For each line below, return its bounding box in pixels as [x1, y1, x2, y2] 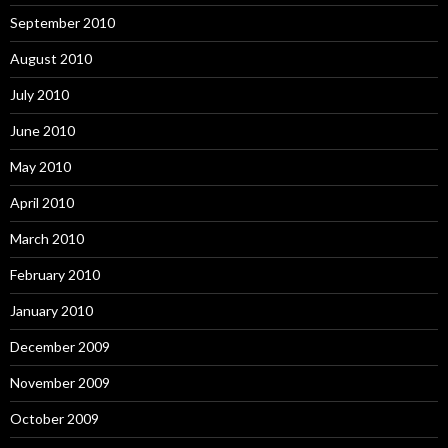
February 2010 [10, 265, 100, 283]
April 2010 [10, 193, 74, 211]
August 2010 [10, 49, 92, 67]
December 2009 [10, 337, 110, 355]
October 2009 [10, 409, 99, 427]
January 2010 [10, 301, 93, 319]
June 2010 [10, 121, 75, 139]
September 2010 [10, 13, 115, 31]
